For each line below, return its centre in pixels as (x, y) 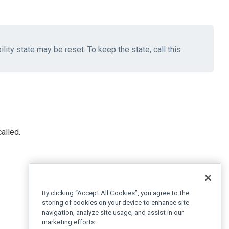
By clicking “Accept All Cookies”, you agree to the (116, 193)
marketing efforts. (69, 222)
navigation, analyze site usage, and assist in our (113, 213)
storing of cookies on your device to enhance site (116, 203)
